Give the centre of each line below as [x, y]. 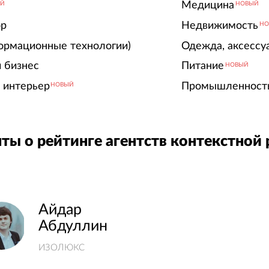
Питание [202, 66]
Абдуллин [73, 226]
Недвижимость [219, 25]
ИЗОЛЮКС [61, 248]
